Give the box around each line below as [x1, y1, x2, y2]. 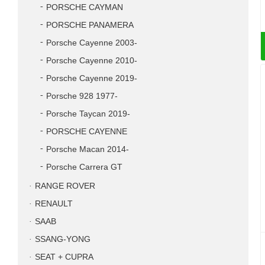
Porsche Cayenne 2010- [46, 56, 137, 65]
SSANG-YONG [35, 235, 91, 244]
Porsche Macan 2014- [46, 145, 129, 154]
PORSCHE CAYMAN [46, 3, 123, 12]
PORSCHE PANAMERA [46, 21, 134, 30]
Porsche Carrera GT [46, 163, 122, 172]
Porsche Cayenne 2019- [46, 74, 137, 83]
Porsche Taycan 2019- [46, 109, 130, 118]
